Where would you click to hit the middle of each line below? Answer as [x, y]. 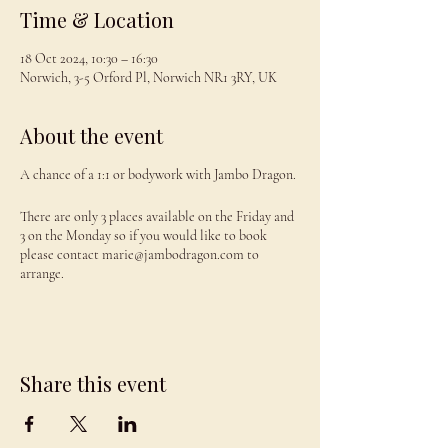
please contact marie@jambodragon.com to [139, 254]
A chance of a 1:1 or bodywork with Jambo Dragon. [159, 174]
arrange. [42, 273]
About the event [91, 135]
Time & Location [97, 19]
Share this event [93, 383]
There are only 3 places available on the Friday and [157, 216]
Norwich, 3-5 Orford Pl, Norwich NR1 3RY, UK [148, 77]
